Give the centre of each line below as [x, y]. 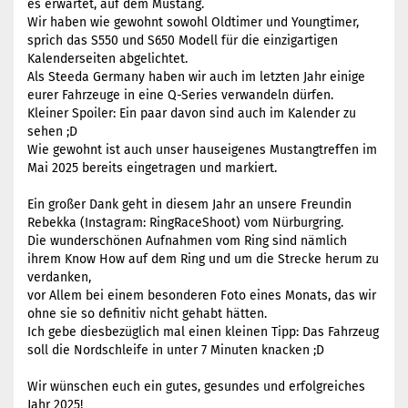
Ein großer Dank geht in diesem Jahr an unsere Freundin [189, 204]
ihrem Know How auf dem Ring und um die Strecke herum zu [203, 259]
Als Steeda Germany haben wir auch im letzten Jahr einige [196, 77]
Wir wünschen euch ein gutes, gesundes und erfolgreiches [196, 387]
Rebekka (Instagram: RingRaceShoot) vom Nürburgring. [185, 223]
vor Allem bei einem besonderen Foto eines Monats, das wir [202, 296]
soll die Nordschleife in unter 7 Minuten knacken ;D [176, 350]
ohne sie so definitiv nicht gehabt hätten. [147, 314]
